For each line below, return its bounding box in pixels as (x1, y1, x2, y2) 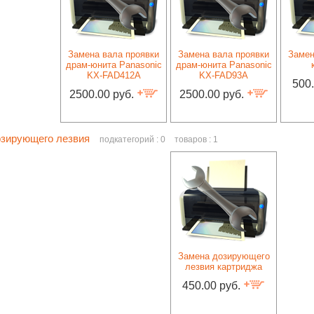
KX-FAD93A (199, 70, 248, 81)
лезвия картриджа (185, 261, 262, 272)
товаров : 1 (175, 135, 218, 144)
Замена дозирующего (177, 251, 270, 261)
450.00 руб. (182, 280, 243, 292)
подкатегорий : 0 (100, 135, 168, 144)
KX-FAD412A (86, 70, 141, 81)
